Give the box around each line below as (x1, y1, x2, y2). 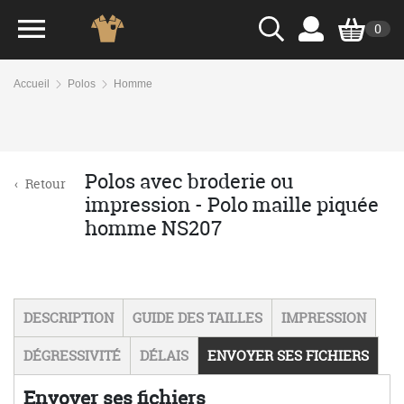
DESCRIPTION (23, 308, 114, 327)
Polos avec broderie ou (85, 168, 293, 195)
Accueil (14, 78, 50, 90)
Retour (25, 175, 66, 192)
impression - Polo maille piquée (85, 191, 379, 218)
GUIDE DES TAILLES (133, 308, 262, 327)
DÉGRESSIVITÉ (23, 346, 121, 365)
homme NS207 (85, 215, 222, 242)
